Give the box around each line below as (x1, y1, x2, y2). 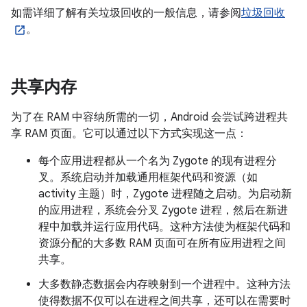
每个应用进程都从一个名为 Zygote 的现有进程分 (38, 154, 277, 168)
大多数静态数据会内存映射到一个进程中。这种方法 (38, 278, 291, 291)
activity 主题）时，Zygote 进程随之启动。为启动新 (38, 187, 292, 201)
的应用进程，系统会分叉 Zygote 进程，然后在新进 (38, 204, 288, 217)
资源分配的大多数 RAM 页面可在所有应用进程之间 (38, 236, 286, 250)
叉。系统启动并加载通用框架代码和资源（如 (38, 171, 258, 184)
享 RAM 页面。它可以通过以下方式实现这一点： (11, 127, 247, 140)
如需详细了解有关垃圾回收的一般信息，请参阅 (11, 6, 241, 20)
